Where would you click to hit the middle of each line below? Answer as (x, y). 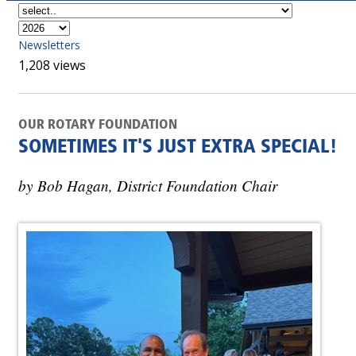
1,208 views (52, 65)
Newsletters (49, 45)
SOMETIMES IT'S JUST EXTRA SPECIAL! (178, 148)
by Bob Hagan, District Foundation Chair (148, 185)
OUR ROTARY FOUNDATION (98, 125)
